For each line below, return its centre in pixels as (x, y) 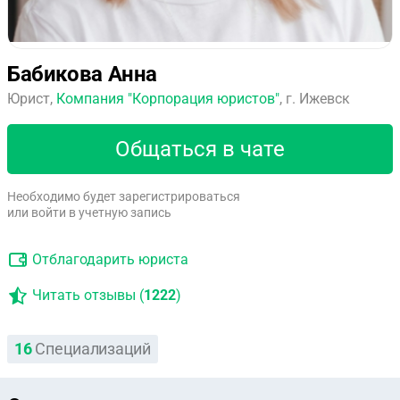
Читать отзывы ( (88, 295)
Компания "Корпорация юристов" (168, 99)
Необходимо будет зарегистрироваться (124, 196)
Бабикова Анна (83, 74)
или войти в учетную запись (89, 212)
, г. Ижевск (315, 99)
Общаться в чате (200, 149)
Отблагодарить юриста (110, 259)
